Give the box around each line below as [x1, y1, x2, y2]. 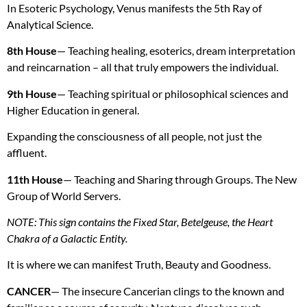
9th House [7, 86, 57, 100]
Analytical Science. [7, 17, 93, 31]
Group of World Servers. [7, 188, 121, 202]
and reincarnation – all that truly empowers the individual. [7, 60, 278, 74]
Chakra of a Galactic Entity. [7, 231, 127, 245]
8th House [7, 44, 57, 58]
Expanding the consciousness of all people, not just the [7, 130, 262, 143]
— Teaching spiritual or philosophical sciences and [57, 86, 288, 100]
